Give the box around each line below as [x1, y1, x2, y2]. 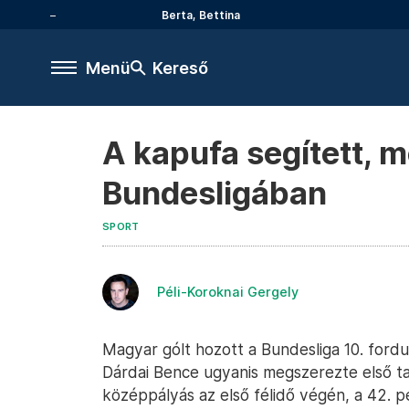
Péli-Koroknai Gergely [157, 284, 299, 299]
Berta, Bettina [162, 7, 240, 22]
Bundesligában [102, 174, 327, 212]
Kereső [152, 58, 208, 78]
